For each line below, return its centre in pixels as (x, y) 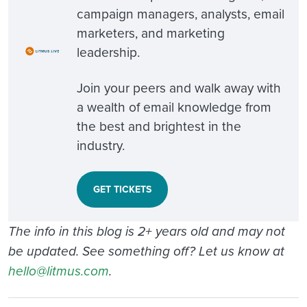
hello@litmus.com (59, 271)
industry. (101, 145)
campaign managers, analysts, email (181, 14)
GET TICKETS (122, 189)
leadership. (108, 52)
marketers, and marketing (151, 33)
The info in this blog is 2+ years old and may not (147, 232)
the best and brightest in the (159, 126)
